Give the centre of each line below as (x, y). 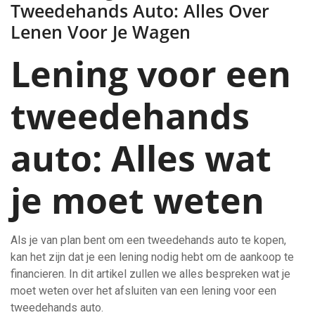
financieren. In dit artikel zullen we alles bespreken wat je (150, 274)
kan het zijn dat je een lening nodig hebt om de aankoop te (152, 257)
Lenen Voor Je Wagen (101, 32)
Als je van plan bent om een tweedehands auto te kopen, (148, 240)
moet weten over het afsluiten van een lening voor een (143, 291)
